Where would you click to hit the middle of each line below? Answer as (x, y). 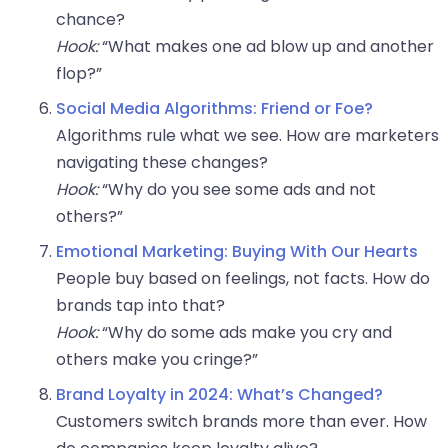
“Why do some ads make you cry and (245, 333)
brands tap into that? (140, 306)
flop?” (79, 74)
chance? (90, 20)
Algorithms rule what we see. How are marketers (247, 136)
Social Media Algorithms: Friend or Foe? (214, 109)
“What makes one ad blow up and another (266, 47)
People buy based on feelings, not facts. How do (243, 279)
